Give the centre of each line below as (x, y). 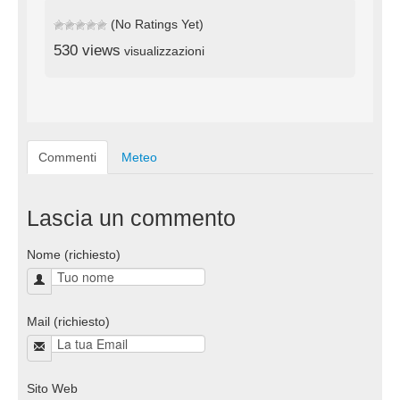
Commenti (67, 157)
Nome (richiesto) (74, 254)
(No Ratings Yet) (155, 24)
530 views (87, 50)
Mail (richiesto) (68, 321)
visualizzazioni (162, 50)
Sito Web (52, 388)
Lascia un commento (131, 218)
